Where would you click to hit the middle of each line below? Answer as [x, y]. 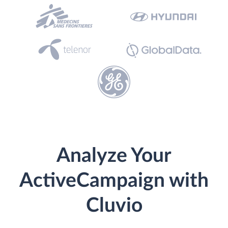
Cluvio [114, 206]
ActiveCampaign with [114, 181]
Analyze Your [114, 156]
